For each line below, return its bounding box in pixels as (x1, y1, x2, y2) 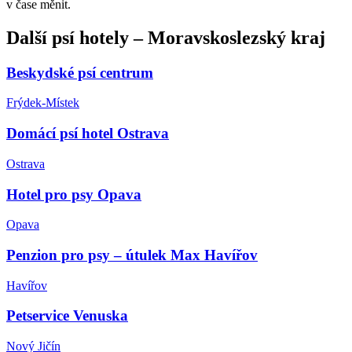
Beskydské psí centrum (6, 64, 153, 81)
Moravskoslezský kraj (148, 27, 325, 48)
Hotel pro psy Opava (6, 185, 141, 203)
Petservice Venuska (6, 307, 128, 324)
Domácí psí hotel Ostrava (6, 125, 169, 142)
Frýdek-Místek (6, 96, 79, 110)
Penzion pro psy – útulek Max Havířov (6, 247, 258, 263)
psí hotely (52, 27, 129, 48)
